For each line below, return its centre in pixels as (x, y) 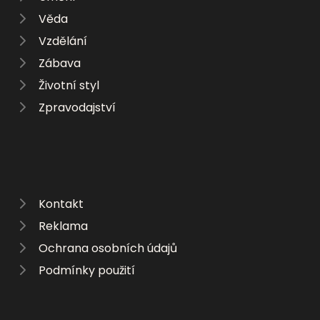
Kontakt (61, 204)
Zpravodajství (77, 107)
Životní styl (69, 85)
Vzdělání (63, 41)
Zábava (60, 63)
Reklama (63, 226)
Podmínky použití (87, 270)
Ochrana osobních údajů (108, 248)
